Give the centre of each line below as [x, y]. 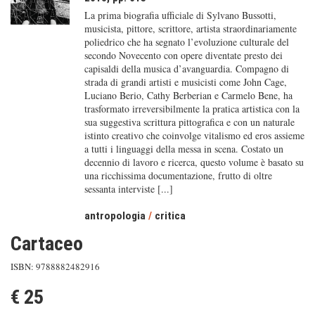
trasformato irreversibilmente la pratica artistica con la [192, 109]
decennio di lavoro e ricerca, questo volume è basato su [194, 162]
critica [170, 216]
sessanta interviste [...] [128, 189]
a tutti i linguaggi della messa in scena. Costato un [184, 149]
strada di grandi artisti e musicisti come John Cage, [185, 82]
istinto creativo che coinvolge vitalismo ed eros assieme [194, 135]
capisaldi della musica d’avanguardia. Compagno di [186, 69]
